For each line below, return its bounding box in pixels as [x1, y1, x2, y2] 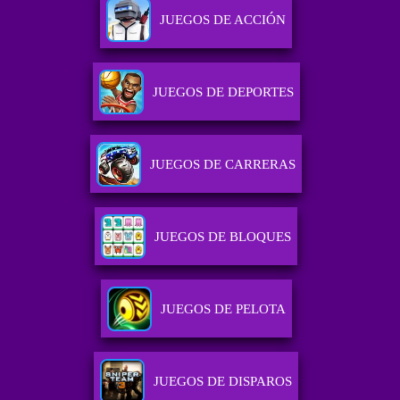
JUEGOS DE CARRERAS [150, 157, 296, 172]
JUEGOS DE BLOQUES [154, 229, 292, 245]
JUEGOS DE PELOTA [160, 302, 286, 317]
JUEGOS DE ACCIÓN [160, 12, 287, 28]
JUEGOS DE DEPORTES [152, 85, 294, 100]
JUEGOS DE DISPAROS [154, 374, 293, 389]
